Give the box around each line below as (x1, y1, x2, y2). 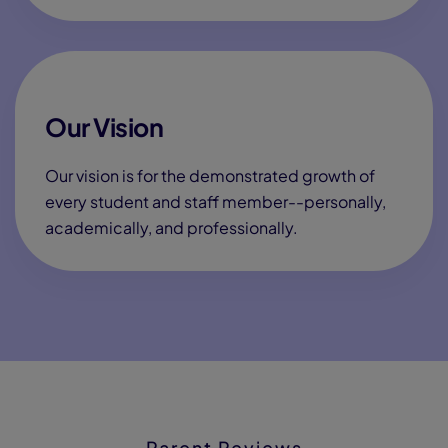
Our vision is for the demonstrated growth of (45, 165, 375, 186)
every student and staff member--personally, (45, 191, 386, 212)
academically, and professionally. (45, 217, 298, 238)
